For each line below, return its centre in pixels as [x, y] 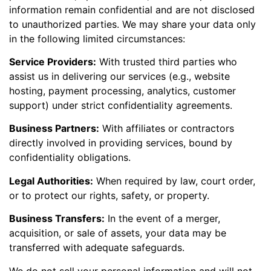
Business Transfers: [57, 219]
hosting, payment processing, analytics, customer [122, 91]
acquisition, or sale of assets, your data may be [118, 233]
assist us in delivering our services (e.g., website [119, 77]
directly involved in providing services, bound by [121, 143]
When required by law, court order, [174, 181]
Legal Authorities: [51, 181]
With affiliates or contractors [167, 129]
